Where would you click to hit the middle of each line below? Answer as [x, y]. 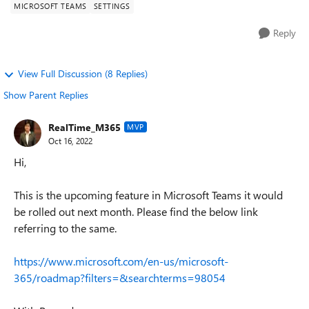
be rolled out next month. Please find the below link [136, 211]
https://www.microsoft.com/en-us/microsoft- [121, 261]
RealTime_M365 [84, 127]
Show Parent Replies [46, 95]
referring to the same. [65, 228]
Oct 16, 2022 [70, 140]
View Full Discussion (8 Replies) [83, 73]
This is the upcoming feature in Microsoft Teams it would [148, 195]
